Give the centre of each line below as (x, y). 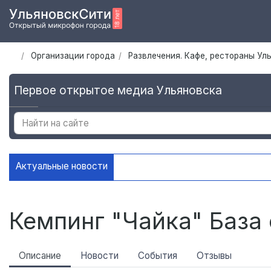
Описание (40, 256)
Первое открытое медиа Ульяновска (118, 90)
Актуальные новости (62, 166)
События (158, 256)
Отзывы (214, 256)
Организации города (73, 56)
